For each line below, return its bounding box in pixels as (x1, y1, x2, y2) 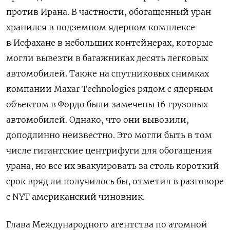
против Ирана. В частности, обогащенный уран (6, 7, 211, 17)
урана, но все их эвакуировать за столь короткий (6, 161, 219, 171)
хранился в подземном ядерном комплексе (6, 22, 195, 33)
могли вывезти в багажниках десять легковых (6, 53, 208, 64)
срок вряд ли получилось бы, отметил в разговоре (6, 176, 224, 187)
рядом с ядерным (138, 84, 213, 94)
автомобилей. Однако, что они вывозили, (6, 114, 189, 125)
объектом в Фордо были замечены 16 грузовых (6, 99, 208, 110)
